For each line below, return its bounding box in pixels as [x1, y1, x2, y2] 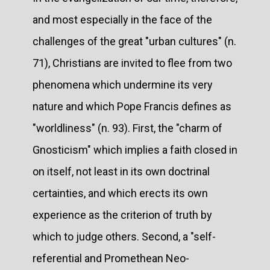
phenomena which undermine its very [33, 78, 213, 91]
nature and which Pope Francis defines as [33, 99, 231, 113]
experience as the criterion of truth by [33, 208, 212, 221]
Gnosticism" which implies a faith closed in [33, 143, 237, 156]
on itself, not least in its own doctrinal [33, 165, 210, 178]
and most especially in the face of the [33, 13, 212, 26]
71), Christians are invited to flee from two [33, 56, 232, 69]
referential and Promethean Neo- [33, 251, 189, 265]
